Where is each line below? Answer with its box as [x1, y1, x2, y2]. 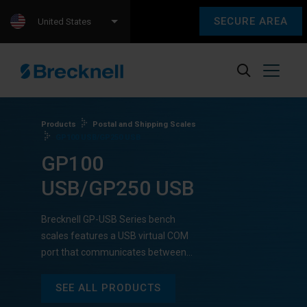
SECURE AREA [214, 14, 288, 27]
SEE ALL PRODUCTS [56, 282, 161, 295]
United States [38, 16, 91, 27]
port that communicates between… [41, 247, 193, 258]
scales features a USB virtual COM [41, 230, 188, 242]
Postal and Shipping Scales [93, 120, 196, 129]
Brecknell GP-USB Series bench [41, 214, 175, 225]
